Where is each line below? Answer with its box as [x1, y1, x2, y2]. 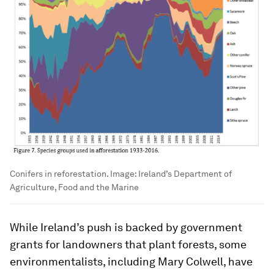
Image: [108, 168, 138, 179]
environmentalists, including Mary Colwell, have [10, 254, 253, 268]
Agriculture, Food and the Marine [10, 182, 139, 192]
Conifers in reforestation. [10, 168, 108, 179]
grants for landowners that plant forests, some [10, 237, 246, 251]
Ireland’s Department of [138, 168, 232, 179]
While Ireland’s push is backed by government [10, 220, 242, 234]
